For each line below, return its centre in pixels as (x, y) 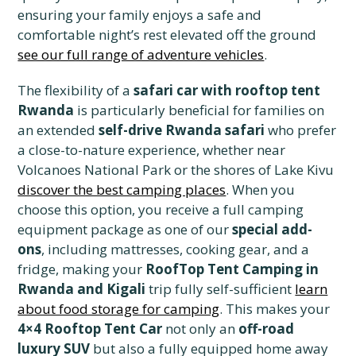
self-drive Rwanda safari (182, 130)
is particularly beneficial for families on (199, 110)
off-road (267, 329)
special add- (273, 230)
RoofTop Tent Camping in (232, 269)
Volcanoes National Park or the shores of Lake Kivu (176, 170)
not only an (201, 329)
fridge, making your (82, 269)
